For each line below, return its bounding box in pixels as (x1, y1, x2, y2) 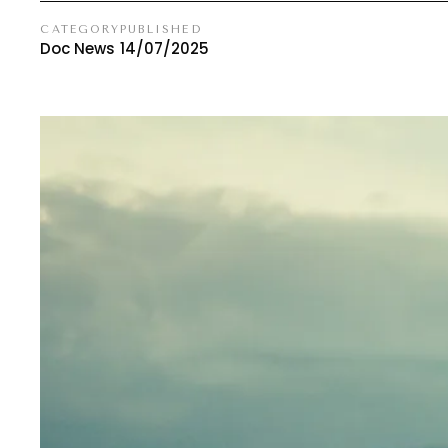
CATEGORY (40, 22, 120, 36)
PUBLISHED (119, 22, 202, 36)
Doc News (40, 37, 116, 59)
